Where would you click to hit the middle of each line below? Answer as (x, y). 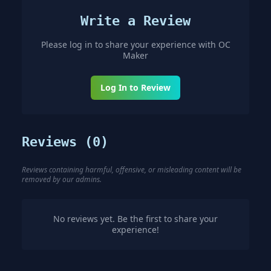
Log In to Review (135, 87)
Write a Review (135, 21)
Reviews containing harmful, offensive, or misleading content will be (132, 169)
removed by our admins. (62, 179)
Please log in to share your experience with (129, 44)
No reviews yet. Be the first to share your (135, 218)
